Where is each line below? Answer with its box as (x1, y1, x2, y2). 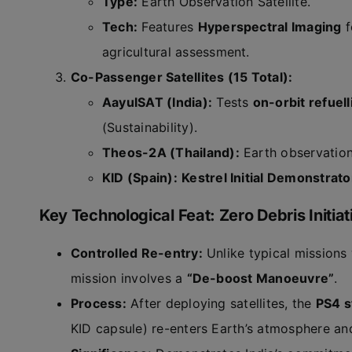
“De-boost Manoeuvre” (186, 270, 335, 286)
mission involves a (70, 270, 187, 286)
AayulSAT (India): (101, 94, 213, 110)
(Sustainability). (101, 119, 198, 135)
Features (137, 19, 198, 35)
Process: (70, 295, 126, 311)
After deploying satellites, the (126, 295, 316, 311)
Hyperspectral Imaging (197, 19, 342, 35)
